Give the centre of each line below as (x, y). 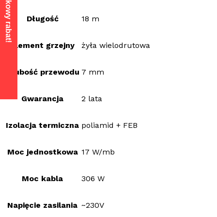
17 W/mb (98, 152)
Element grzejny (42, 46)
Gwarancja (42, 99)
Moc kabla (42, 179)
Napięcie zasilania (42, 205)
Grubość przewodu (42, 72)
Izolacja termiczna (42, 125)
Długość (42, 19)
